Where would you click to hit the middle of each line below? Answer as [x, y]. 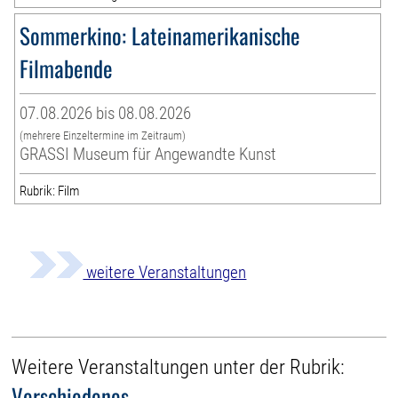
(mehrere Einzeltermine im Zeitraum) [103, 135]
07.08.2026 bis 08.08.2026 [106, 113]
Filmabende [67, 68]
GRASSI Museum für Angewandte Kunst [148, 154]
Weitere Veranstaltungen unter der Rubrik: [179, 367]
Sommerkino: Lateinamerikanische [160, 35]
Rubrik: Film [50, 191]
